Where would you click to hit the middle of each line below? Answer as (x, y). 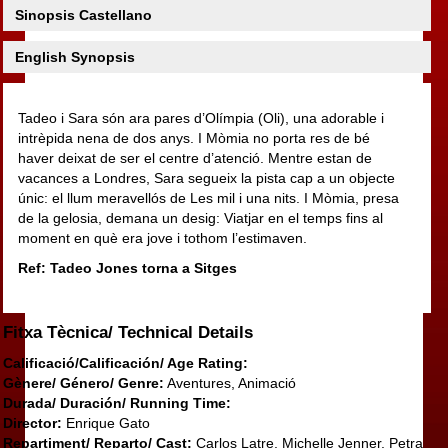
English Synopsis (74, 57)
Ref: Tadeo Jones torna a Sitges (127, 268)
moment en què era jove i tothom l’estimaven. (162, 238)
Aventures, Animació (229, 383)
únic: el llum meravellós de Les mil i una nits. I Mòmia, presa (208, 198)
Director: (34, 423)
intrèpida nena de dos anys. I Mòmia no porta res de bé (193, 138)
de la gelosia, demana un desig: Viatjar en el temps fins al (200, 218)
